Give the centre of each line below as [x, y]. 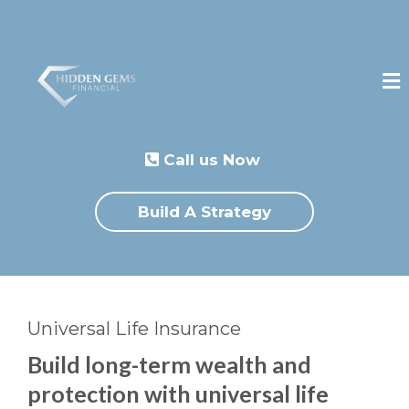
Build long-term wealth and [169, 364]
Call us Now [211, 160]
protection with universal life [178, 393]
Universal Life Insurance [134, 329]
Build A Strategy [204, 212]
